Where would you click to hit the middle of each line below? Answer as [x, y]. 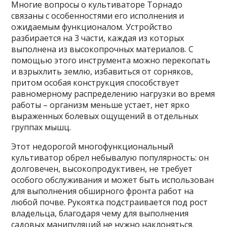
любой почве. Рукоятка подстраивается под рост [110, 202]
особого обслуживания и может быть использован [113, 180]
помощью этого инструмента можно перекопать [111, 61]
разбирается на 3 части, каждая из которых [98, 38]
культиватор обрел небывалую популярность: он [110, 158]
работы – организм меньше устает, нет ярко [101, 105]
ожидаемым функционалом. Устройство [92, 27]
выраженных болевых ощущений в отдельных [105, 116]
